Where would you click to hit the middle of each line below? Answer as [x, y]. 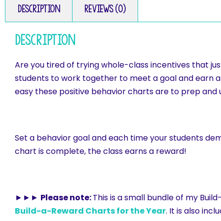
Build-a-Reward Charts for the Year [90, 211]
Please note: [67, 198]
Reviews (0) [105, 9]
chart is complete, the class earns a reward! [101, 151]
